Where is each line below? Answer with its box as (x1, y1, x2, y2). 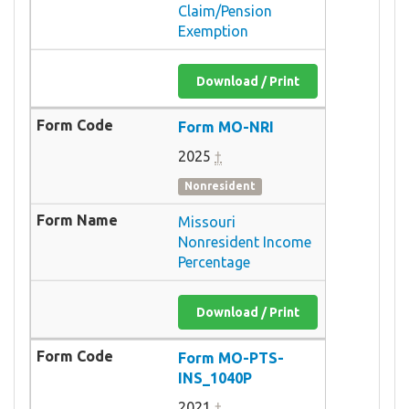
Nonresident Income (178, 233, 311, 250)
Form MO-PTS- (178, 349, 284, 366)
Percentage (178, 253, 250, 270)
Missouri (178, 213, 236, 230)
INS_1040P (178, 369, 252, 386)
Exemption (178, 22, 248, 39)
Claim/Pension (178, 2, 272, 19)
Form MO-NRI (178, 118, 274, 135)
